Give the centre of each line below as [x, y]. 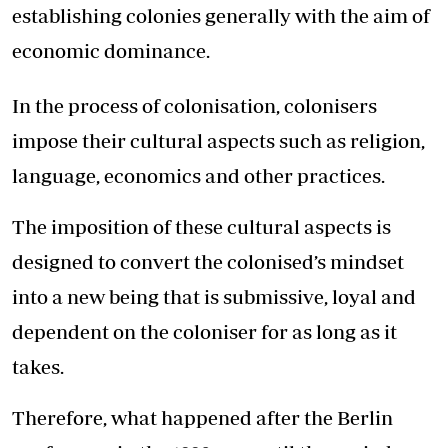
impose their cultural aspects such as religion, [218, 141]
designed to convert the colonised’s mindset [208, 262]
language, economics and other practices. [198, 176]
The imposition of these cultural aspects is [201, 227]
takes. [38, 367]
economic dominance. [111, 51]
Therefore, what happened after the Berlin [202, 418]
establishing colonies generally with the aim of [221, 16]
